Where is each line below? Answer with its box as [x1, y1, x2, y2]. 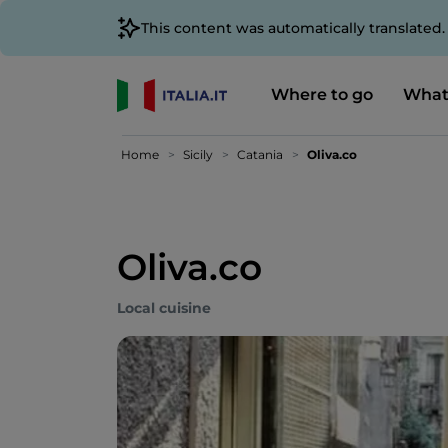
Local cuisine [117, 299, 211, 317]
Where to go [270, 84, 373, 104]
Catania [237, 147, 283, 162]
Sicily [183, 147, 213, 162]
